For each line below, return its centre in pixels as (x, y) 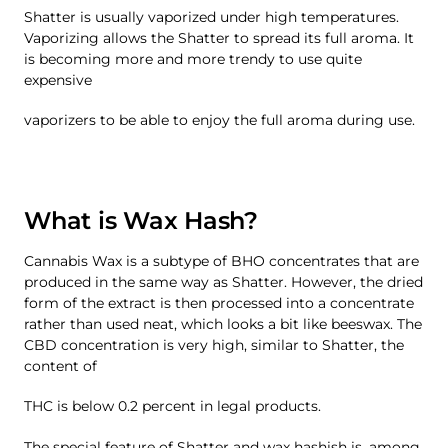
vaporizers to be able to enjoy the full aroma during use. (219, 120)
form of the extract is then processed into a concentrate (219, 302)
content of (60, 365)
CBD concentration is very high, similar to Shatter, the (214, 344)
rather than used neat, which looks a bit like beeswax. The (223, 323)
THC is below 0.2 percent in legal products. (172, 406)
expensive (58, 79)
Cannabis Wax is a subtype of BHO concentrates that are (221, 260)
